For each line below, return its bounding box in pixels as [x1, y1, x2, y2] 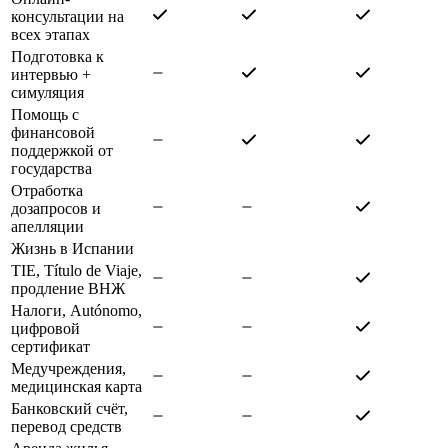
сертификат [11, 337, 90, 355]
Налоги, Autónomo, [11, 301, 142, 319]
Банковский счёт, [11, 399, 128, 417]
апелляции [11, 217, 84, 235]
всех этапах [11, 25, 90, 43]
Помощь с [11, 105, 79, 123]
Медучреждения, [11, 359, 126, 377]
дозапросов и [11, 199, 101, 217]
